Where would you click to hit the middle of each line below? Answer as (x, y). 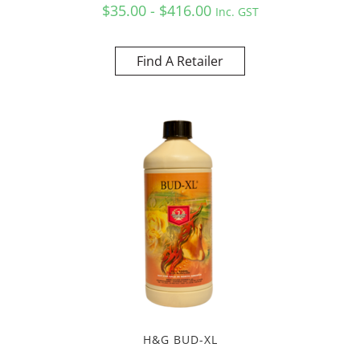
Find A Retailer (180, 61)
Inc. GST (237, 11)
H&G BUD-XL (180, 340)
